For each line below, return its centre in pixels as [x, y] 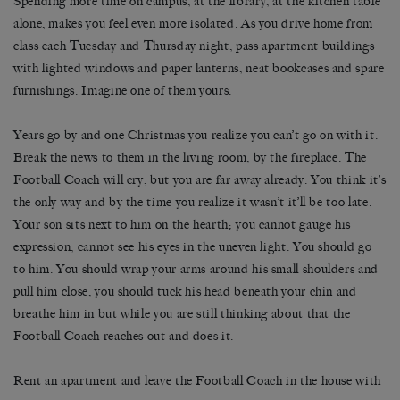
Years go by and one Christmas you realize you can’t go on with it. [196, 136]
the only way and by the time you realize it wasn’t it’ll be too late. [193, 203]
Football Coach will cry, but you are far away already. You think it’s [200, 180]
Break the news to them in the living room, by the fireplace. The [190, 158]
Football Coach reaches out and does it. [124, 337]
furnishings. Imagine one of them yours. [123, 91]
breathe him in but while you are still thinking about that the [182, 314]
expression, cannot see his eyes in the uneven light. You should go [193, 247]
